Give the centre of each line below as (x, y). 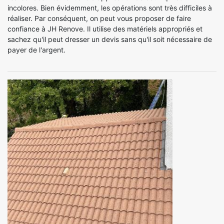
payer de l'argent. (36, 50)
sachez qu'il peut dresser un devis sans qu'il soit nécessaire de (110, 39)
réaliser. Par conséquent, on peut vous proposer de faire (99, 18)
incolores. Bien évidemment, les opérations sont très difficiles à (110, 8)
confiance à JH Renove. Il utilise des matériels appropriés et (105, 29)
